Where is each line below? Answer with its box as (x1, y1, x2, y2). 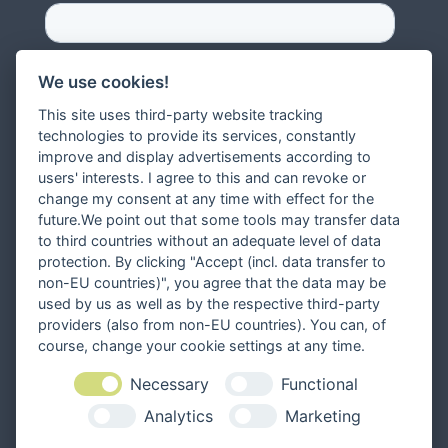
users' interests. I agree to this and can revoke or (38, 169, 367, 187)
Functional (281, 373, 358, 394)
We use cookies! (38, 72, 170, 93)
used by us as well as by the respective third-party (38, 295, 381, 313)
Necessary (130, 373, 209, 394)
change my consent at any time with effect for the (38, 190, 375, 208)
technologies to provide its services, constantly (38, 127, 357, 145)
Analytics (143, 405, 213, 426)
